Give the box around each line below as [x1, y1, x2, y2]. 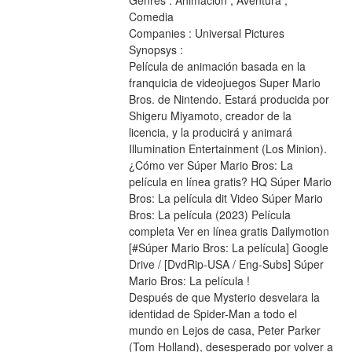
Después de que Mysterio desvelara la [128, 289, 320, 306]
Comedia [128, 9, 174, 25]
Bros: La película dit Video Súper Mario [128, 190, 323, 207]
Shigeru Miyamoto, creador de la [128, 108, 291, 124]
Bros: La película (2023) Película [128, 207, 291, 223]
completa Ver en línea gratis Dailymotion [128, 223, 329, 240]
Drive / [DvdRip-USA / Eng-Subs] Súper [128, 256, 324, 273]
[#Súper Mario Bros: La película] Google [128, 240, 328, 256]
